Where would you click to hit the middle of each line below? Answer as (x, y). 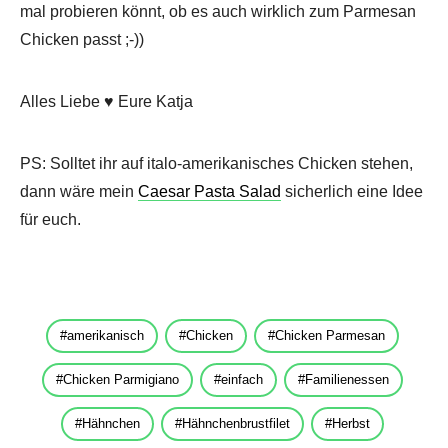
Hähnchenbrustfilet (236, 424)
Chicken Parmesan (330, 336)
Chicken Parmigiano (121, 380)
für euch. (50, 220)
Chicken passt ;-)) (82, 40)
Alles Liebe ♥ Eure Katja (106, 102)
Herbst (351, 424)
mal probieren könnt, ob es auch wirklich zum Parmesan (218, 12)
